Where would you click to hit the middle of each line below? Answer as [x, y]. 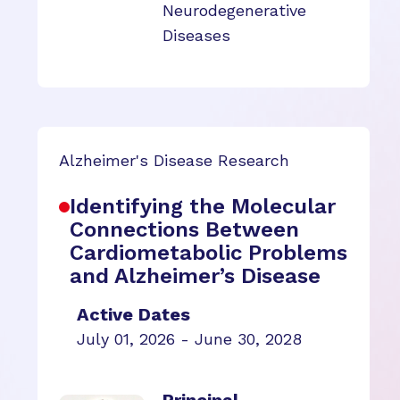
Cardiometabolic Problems [208, 253]
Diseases [196, 35]
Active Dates [133, 314]
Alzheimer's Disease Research [174, 160]
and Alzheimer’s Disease [195, 276]
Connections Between [184, 229]
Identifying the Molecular [203, 206]
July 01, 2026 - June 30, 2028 [189, 339]
